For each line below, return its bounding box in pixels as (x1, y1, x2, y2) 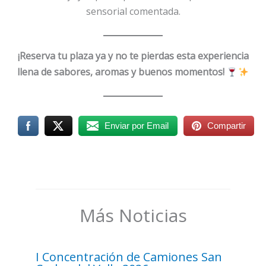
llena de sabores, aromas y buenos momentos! (17, 65, 225, 78)
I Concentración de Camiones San (36, 248, 222, 265)
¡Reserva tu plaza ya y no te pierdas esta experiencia (17, 49, 249, 62)
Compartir (207, 120, 246, 131)
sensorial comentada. (85, 5, 180, 18)
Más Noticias (79, 202, 187, 227)
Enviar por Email (104, 120, 169, 131)
